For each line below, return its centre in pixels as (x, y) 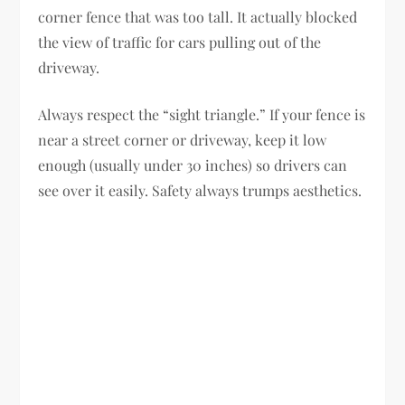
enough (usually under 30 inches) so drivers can (193, 165)
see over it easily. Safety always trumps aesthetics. (200, 190)
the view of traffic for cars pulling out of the (180, 42)
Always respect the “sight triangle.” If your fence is (202, 114)
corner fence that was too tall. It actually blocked (198, 16)
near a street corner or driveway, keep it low (183, 139)
